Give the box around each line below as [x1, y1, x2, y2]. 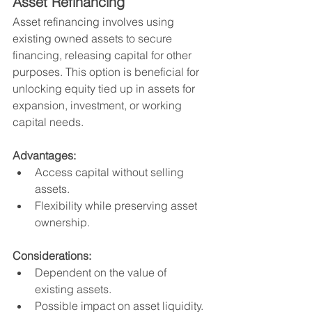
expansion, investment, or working [13, 97, 185, 112]
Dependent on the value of [35, 265, 169, 279]
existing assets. [35, 281, 111, 296]
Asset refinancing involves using [13, 14, 177, 29]
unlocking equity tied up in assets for [13, 81, 198, 95]
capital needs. [13, 114, 84, 129]
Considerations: [13, 248, 91, 263]
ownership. [35, 214, 90, 229]
